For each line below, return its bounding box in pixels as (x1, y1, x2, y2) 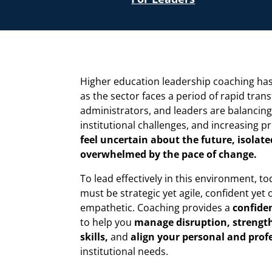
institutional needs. (80, 244, 168, 258)
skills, (80, 229, 108, 243)
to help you (80, 215, 134, 229)
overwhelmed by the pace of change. (80, 147, 257, 161)
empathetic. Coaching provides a (80, 200, 233, 214)
